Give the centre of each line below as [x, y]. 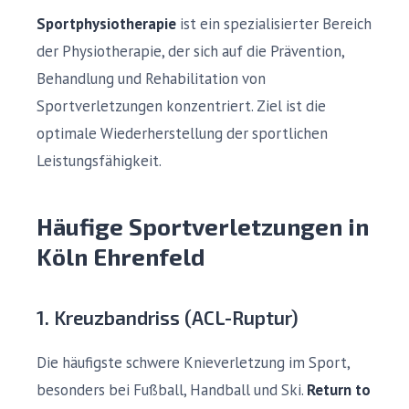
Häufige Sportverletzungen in [203, 226]
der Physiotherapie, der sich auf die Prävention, [190, 51]
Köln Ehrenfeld [121, 256]
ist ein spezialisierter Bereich [274, 24]
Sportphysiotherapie [106, 24]
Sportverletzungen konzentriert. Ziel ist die [181, 106]
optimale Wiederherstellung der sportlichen [182, 133]
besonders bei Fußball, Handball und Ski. [172, 390]
